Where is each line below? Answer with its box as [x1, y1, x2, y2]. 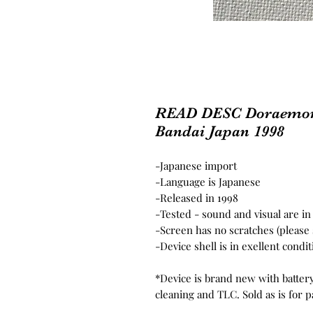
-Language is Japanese [155, 175, 261, 189]
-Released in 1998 [155, 191, 238, 205]
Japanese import [160, 159, 237, 173]
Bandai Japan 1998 [155, 122, 284, 140]
